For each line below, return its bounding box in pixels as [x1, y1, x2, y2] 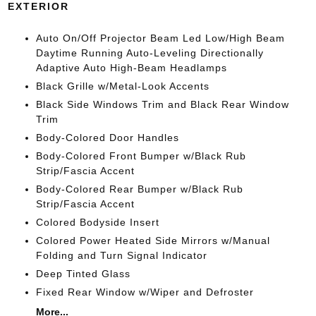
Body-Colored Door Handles [35, 132, 179, 143]
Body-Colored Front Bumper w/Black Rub [35, 150, 246, 162]
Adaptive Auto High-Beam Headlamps [35, 62, 227, 73]
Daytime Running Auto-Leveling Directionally [35, 47, 264, 59]
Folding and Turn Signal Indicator [35, 250, 207, 261]
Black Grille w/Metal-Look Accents [35, 80, 209, 92]
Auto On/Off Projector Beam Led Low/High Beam [35, 32, 285, 44]
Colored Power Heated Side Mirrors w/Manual [35, 235, 270, 246]
